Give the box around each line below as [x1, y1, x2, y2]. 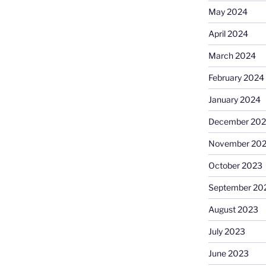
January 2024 [208, 94, 261, 105]
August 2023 [208, 204, 258, 215]
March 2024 [208, 50, 256, 61]
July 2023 [208, 226, 245, 237]
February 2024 [208, 72, 264, 83]
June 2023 [208, 248, 249, 259]
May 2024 [208, 7, 248, 17]
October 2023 [208, 160, 262, 171]
